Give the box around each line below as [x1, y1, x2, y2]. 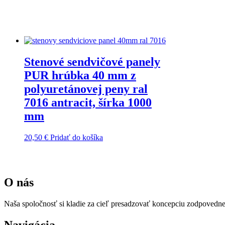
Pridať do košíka [50, 133, 103, 142]
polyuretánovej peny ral [24, 82, 148, 95]
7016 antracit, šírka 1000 [24, 95, 152, 109]
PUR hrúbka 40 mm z [24, 68, 136, 82]
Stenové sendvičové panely [24, 55, 160, 68]
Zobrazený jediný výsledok [4, 19, 90, 28]
